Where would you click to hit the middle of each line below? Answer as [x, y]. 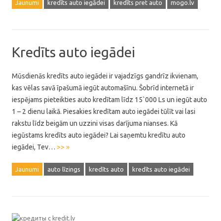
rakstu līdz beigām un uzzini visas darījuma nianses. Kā [95, 123]
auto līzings [64, 169]
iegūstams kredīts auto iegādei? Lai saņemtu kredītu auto [99, 135]
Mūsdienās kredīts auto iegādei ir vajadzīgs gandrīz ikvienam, [105, 76]
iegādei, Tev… [34, 147]
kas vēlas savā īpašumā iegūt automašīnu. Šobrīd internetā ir [103, 88]
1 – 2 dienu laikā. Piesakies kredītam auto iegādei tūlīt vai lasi [104, 111]
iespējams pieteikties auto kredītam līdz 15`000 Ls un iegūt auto [110, 100]
